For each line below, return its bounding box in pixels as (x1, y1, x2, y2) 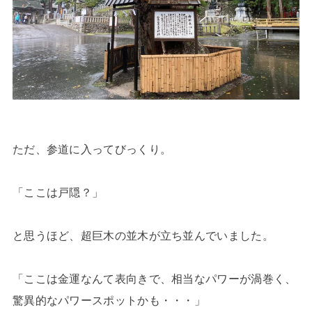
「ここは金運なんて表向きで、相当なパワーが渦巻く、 (12, 272, 297, 286)
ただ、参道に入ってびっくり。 (12, 143, 172, 156)
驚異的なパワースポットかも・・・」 (12, 294, 206, 307)
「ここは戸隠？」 (12, 186, 104, 199)
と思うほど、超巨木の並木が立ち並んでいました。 (12, 229, 274, 242)
